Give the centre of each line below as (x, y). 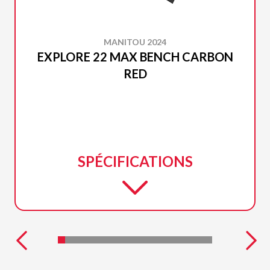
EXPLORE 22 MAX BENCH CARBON (135, 57)
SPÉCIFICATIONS (135, 162)
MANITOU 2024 (135, 42)
